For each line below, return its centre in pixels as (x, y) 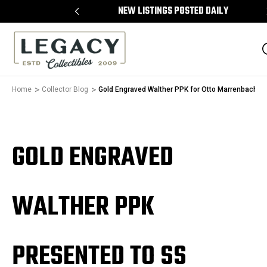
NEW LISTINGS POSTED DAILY (173, 11)
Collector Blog (65, 89)
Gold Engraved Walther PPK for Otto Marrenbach (178, 89)
